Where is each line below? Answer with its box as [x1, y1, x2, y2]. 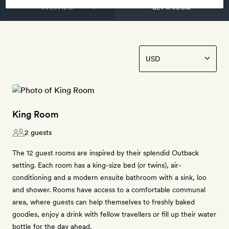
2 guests [25, 128, 52, 136]
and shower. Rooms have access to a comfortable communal [12, 186, 205, 194]
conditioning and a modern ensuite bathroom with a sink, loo [12, 173, 207, 181]
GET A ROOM [152, 5, 192, 11]
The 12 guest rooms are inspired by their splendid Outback [12, 149, 199, 157]
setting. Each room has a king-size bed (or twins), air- [12, 161, 181, 169]
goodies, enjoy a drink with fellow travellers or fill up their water [12, 210, 216, 218]
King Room [12, 109, 59, 120]
